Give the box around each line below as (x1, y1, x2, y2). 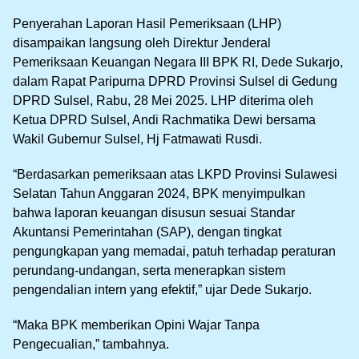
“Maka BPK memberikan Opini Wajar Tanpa (13, 317, 260, 332)
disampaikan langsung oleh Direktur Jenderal (13, 35, 271, 50)
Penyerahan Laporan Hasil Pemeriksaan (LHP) (13, 16, 281, 30)
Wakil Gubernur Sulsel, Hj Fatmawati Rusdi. (13, 131, 262, 146)
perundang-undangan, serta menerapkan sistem (13, 263, 285, 277)
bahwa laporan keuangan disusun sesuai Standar (13, 205, 295, 220)
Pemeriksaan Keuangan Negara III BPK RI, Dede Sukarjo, (13, 54, 343, 69)
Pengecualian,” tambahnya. (13, 337, 169, 351)
